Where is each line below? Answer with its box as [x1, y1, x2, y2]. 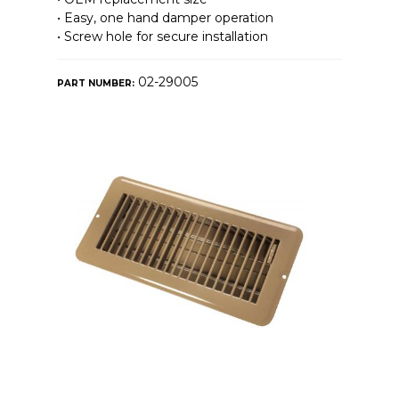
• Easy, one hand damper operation [56, 10, 273, 27]
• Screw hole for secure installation [56, 28, 268, 45]
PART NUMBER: [56, 77, 134, 90]
